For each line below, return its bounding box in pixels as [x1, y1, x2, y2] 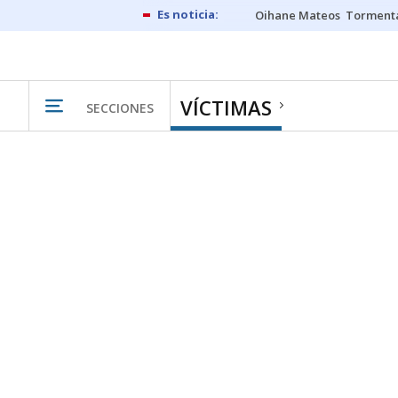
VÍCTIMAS [180, 94, 272, 121]
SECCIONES [86, 99, 154, 116]
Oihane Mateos [255, 7, 340, 23]
